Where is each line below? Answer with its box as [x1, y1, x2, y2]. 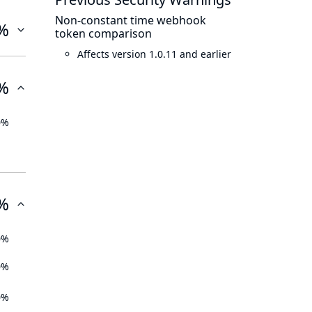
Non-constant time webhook [55, 13, 206, 28]
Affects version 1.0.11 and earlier [77, 47, 231, 61]
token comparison [55, 26, 152, 41]
